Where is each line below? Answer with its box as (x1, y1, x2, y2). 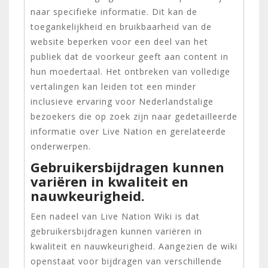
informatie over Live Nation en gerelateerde (31, 125, 226, 137)
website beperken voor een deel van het (31, 35, 208, 47)
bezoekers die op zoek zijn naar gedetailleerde (31, 110, 237, 122)
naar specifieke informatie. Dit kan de (31, 5, 197, 17)
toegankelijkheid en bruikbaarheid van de (31, 20, 212, 32)
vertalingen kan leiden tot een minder (31, 80, 196, 92)
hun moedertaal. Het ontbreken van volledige (31, 65, 230, 77)
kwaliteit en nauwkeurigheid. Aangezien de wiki (31, 240, 237, 252)
